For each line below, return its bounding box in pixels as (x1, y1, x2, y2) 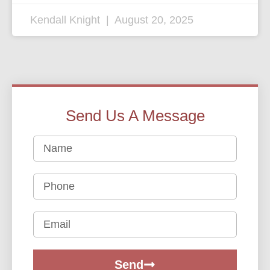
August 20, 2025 (112, 14, 193, 27)
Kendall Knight (30, 14, 103, 27)
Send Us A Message (65, 107, 205, 125)
